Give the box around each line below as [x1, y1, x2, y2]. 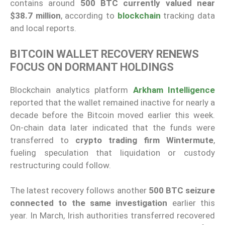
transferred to [10, 135, 75, 145]
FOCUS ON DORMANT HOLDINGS [10, 60, 174, 73]
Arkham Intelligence [133, 84, 215, 95]
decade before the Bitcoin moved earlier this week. [10, 109, 215, 120]
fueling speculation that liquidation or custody [10, 147, 215, 158]
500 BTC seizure [148, 185, 215, 196]
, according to [60, 11, 118, 21]
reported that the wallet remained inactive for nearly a [10, 97, 215, 107]
